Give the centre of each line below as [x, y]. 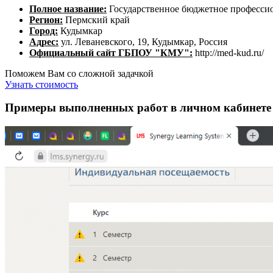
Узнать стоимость [41, 84]
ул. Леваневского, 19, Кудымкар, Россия [143, 41]
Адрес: [44, 41]
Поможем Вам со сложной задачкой [79, 73]
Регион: [46, 19]
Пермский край [96, 19]
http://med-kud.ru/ [228, 52]
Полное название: [68, 9]
